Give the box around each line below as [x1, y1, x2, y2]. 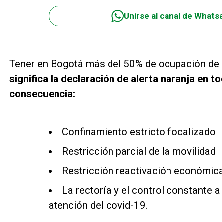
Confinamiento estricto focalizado [62, 125, 216, 138]
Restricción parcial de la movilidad [62, 145, 216, 158]
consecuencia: [9, 87, 75, 100]
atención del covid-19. [48, 199, 148, 211]
